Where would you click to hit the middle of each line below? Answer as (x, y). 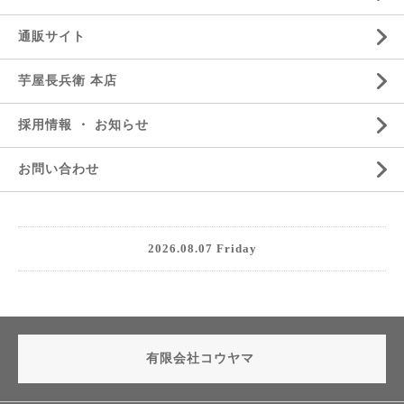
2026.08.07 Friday (202, 248)
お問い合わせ (59, 169)
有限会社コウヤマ (202, 358)
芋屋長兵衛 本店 (68, 81)
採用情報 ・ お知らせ (83, 125)
